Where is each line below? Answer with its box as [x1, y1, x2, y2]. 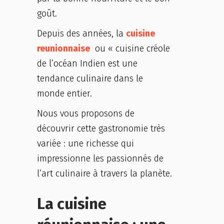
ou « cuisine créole [90, 43, 170, 54]
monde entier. [37, 88, 92, 99]
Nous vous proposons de [37, 108, 134, 119]
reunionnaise [37, 43, 90, 54]
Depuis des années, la [37, 28, 126, 39]
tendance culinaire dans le [37, 73, 143, 84]
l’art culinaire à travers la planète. [37, 168, 172, 179]
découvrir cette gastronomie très [37, 123, 165, 134]
